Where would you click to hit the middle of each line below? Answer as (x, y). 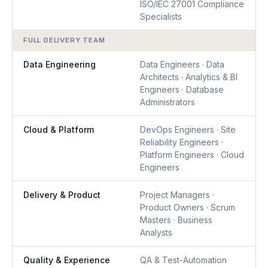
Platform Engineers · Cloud (192, 155)
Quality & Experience (67, 260)
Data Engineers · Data (182, 64)
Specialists (161, 16)
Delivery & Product (62, 195)
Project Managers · (177, 195)
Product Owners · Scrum (188, 207)
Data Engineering (60, 64)
